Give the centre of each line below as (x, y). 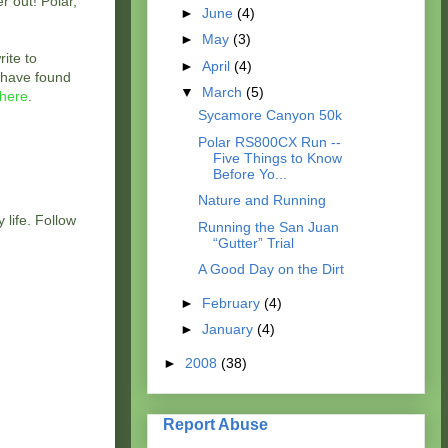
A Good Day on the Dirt (270, 269)
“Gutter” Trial (253, 242)
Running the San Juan (268, 226)
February (232, 302)
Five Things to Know (277, 157)
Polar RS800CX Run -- (269, 141)
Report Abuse (215, 423)
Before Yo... (249, 173)
